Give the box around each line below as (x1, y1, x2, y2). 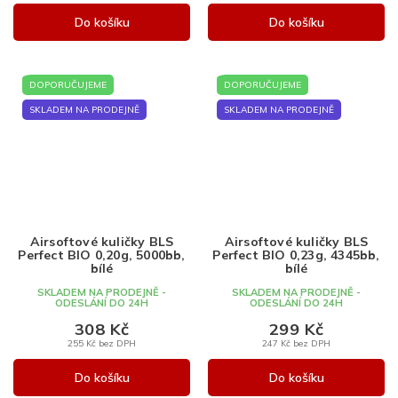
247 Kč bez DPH (262, 337, 330, 348)
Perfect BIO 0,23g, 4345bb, (212, 246, 380, 263)
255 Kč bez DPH (68, 337, 136, 348)
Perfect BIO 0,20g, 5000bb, (18, 246, 186, 263)
